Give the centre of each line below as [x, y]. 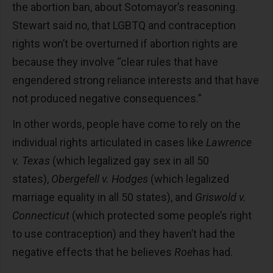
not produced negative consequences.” [107, 99]
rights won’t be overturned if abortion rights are [125, 44]
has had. [213, 252]
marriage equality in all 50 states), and [104, 197]
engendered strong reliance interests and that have [136, 80]
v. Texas [31, 161]
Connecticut [41, 216]
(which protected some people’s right [161, 216]
